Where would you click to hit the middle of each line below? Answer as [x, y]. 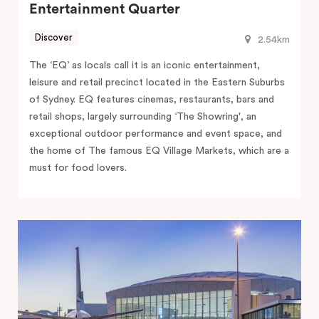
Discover [54, 38]
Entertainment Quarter [105, 9]
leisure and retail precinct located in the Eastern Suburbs [157, 82]
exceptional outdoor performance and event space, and [156, 134]
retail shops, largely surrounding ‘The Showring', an [143, 116]
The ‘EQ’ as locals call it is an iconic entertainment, [145, 65]
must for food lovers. [78, 168]
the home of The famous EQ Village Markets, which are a [159, 151]
